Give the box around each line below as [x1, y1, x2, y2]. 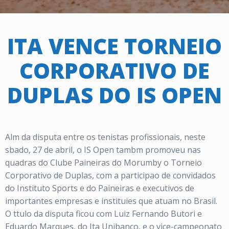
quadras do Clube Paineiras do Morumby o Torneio [5, 157, 202, 168]
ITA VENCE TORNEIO [7, 31, 222, 60]
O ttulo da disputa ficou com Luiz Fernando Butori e [5, 208, 202, 219]
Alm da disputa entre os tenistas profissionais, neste [5, 131, 205, 143]
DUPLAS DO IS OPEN [7, 80, 222, 109]
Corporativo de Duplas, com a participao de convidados [5, 170, 216, 181]
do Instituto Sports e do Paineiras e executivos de [5, 182, 194, 194]
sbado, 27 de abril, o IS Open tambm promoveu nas [5, 144, 201, 155]
